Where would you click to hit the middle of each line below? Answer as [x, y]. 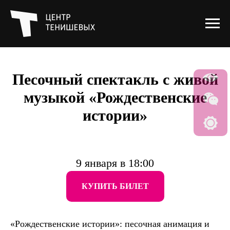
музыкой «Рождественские [115, 97]
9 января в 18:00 [115, 163]
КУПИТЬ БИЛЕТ [115, 186]
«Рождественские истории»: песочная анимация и [110, 224]
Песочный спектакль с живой [115, 79]
